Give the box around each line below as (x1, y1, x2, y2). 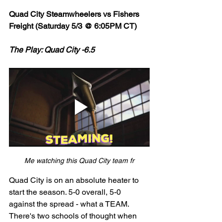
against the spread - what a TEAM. (9, 199, 131, 209)
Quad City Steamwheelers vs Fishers (9, 9, 141, 19)
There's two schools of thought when (9, 211, 139, 221)
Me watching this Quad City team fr (24, 156, 134, 165)
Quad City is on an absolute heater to (9, 175, 141, 185)
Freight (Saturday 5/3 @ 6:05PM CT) (9, 21, 137, 31)
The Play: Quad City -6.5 (9, 45, 95, 55)
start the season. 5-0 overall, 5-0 (9, 187, 123, 197)
